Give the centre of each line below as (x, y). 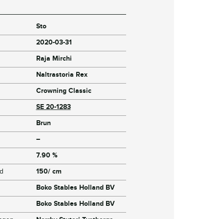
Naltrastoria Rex (62, 75)
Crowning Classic (64, 91)
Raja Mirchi (54, 59)
